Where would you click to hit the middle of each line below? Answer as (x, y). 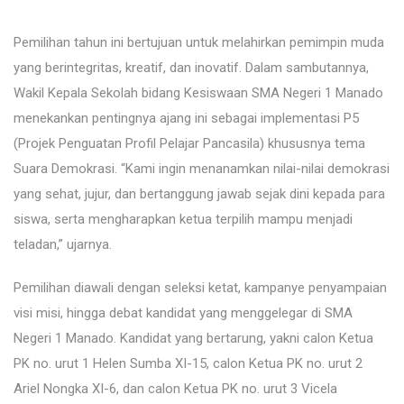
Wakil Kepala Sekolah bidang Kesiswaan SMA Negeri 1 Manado (198, 93)
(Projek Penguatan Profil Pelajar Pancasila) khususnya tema (189, 144)
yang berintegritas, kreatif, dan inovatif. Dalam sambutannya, (191, 68)
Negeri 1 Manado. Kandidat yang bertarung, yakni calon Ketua (193, 339)
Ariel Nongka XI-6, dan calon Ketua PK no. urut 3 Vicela (175, 389)
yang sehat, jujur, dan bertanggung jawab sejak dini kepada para (199, 194)
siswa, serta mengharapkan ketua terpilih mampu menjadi (183, 220)
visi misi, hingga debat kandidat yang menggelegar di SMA (183, 313)
